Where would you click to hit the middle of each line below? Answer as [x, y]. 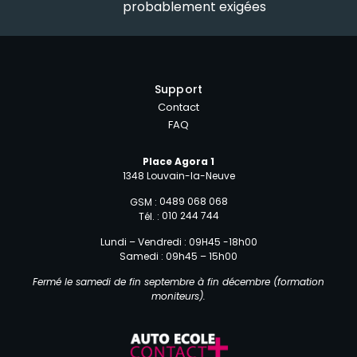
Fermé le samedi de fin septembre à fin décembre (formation [178, 282]
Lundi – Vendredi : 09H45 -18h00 [178, 241]
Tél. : [150, 217]
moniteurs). [178, 296]
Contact [178, 108]
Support [178, 90]
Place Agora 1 [178, 162]
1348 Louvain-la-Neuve [178, 176]
